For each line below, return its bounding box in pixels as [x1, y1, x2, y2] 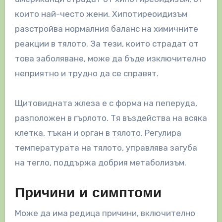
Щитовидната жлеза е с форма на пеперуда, [14, 98, 197, 108]
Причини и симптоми [14, 186, 162, 201]
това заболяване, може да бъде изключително [14, 53, 206, 63]
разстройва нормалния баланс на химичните [14, 23, 198, 34]
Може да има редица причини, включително [14, 208, 195, 219]
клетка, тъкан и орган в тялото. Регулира [14, 127, 181, 138]
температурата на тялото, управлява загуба [14, 142, 197, 153]
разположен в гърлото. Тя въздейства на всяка [14, 112, 207, 123]
